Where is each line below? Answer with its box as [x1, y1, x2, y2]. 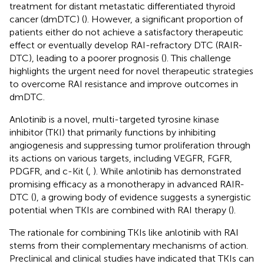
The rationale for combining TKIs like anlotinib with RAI [9, 226, 239, 238]
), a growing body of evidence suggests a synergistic [34, 191, 251, 203]
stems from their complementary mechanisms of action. [9, 239, 248, 251]
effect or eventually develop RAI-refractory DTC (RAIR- [9, 39, 243, 51]
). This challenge [164, 52, 231, 64]
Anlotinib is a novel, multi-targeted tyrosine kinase [9, 113, 219, 125]
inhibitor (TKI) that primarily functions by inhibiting [9, 126, 216, 138]
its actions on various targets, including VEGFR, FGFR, [9, 152, 232, 164]
